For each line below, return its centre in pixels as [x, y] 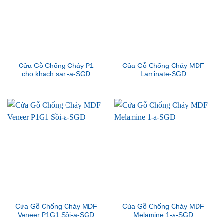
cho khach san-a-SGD [56, 74]
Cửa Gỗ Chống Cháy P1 [56, 66]
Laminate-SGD [163, 74]
